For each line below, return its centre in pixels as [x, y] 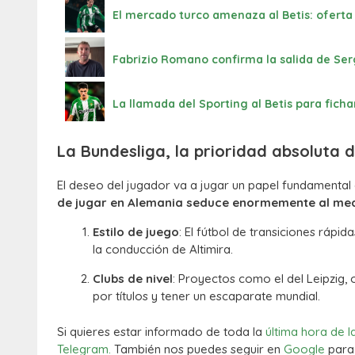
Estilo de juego [136, 232]
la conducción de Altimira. [163, 250]
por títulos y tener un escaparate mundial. [206, 296]
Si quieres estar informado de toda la [161, 331]
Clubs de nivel [133, 279]
